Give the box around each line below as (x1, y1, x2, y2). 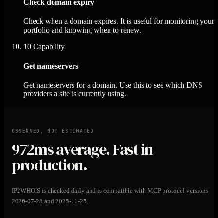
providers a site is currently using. (23, 89, 126, 98)
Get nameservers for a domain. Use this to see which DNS (23, 80, 202, 89)
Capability (31, 42, 65, 51)
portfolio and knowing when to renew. (23, 26, 141, 35)
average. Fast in (53, 138, 153, 160)
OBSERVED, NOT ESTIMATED (12, 128, 94, 135)
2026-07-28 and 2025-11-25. (12, 198, 88, 205)
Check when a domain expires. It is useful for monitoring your (23, 17, 214, 26)
